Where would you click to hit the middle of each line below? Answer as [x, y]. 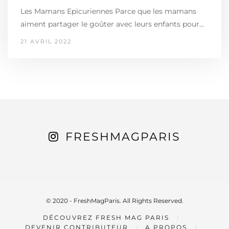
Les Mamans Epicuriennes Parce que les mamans [108, 11]
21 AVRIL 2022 [46, 41]
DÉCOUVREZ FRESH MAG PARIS [106, 218]
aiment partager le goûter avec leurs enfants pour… [112, 24]
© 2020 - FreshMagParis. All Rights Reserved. [114, 201]
